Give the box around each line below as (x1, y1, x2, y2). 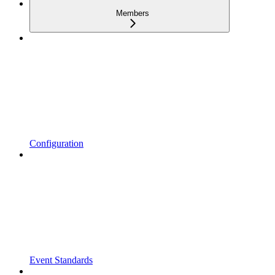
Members (116, 9, 149, 18)
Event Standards (29, 255, 93, 266)
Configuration (29, 138, 83, 149)
